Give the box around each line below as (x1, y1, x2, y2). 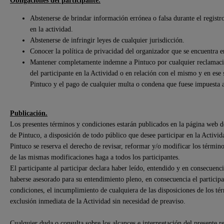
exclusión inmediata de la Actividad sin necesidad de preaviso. (10, 197, 185, 205)
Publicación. (10, 109, 47, 117)
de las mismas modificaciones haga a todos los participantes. (10, 153, 180, 161)
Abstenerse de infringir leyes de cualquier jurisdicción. (30, 36, 184, 44)
